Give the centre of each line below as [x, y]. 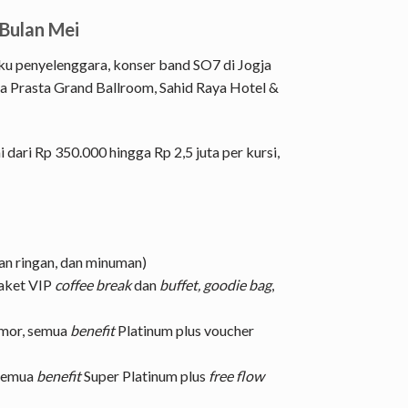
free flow [236, 376]
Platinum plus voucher [184, 331]
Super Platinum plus [145, 376]
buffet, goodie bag [215, 285]
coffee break [93, 285]
